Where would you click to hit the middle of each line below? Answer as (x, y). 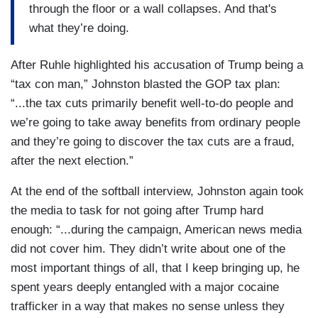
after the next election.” (72, 161)
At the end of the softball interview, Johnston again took (157, 192)
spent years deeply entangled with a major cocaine (145, 287)
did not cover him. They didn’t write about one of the (148, 249)
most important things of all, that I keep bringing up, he (155, 268)
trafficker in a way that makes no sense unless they (148, 307)
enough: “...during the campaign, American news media (156, 230)
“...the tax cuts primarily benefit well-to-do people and (152, 104)
